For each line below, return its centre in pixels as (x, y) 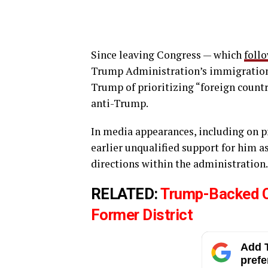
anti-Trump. (120, 103)
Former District (142, 215)
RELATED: (126, 194)
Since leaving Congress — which (167, 55)
